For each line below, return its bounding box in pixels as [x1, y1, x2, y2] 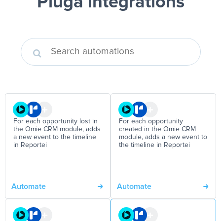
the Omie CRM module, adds [13, 126, 101, 133]
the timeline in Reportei [119, 142, 190, 148]
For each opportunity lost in [13, 118, 98, 125]
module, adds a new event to [119, 134, 207, 141]
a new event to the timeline [13, 134, 96, 141]
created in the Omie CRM [119, 126, 196, 133]
